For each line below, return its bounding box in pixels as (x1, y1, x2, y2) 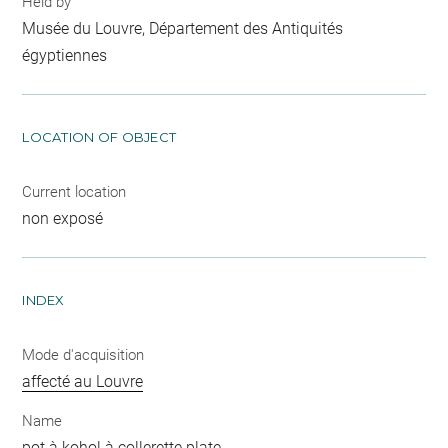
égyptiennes (22, 45, 108, 65)
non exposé (22, 208, 104, 228)
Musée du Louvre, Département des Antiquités (22, 18, 344, 38)
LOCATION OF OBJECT (22, 128, 177, 145)
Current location (22, 182, 127, 201)
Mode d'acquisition (22, 345, 145, 364)
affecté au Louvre (22, 371, 144, 391)
